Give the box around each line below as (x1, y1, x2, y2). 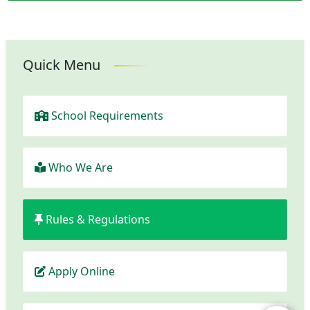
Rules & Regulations (46, 212, 150, 227)
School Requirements (51, 108, 163, 123)
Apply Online (48, 264, 115, 279)
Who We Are (48, 160, 113, 175)
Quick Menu (23, 55, 100, 74)
